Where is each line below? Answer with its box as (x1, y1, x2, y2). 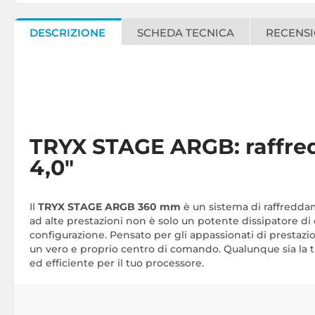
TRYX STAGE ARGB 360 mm (38, 200, 184, 213)
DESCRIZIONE (30, 26, 105, 39)
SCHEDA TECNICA (137, 26, 234, 39)
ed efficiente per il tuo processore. (30, 257, 204, 269)
